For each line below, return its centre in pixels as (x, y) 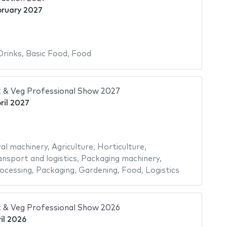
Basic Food (46, 54)
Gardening (98, 170)
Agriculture (72, 147)
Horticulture (121, 147)
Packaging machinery (120, 159)
